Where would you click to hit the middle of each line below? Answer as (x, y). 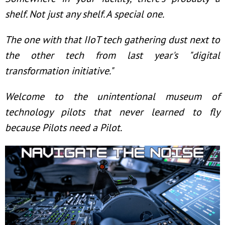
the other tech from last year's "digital (113, 55)
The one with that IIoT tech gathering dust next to (113, 40)
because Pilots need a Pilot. (64, 128)
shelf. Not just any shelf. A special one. (85, 14)
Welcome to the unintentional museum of (113, 96)
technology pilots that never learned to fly (113, 112)
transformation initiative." (59, 71)
